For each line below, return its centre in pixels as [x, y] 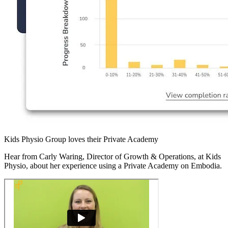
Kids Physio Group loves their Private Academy [81, 139]
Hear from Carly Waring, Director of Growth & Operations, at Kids [112, 156]
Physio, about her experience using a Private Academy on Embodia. [113, 165]
